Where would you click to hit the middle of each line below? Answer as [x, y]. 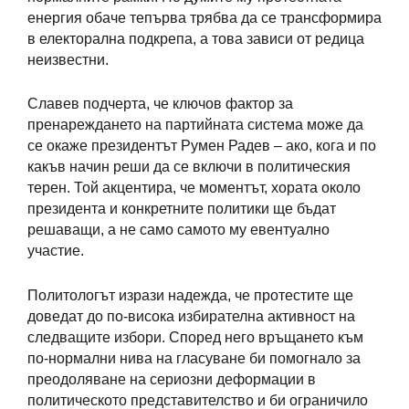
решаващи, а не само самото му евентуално [178, 230]
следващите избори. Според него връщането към [195, 337]
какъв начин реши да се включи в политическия [189, 167]
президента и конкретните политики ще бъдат [182, 209]
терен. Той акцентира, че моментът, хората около [194, 188]
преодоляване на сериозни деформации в [172, 379]
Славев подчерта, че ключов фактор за [160, 104]
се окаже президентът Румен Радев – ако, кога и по [202, 146]
